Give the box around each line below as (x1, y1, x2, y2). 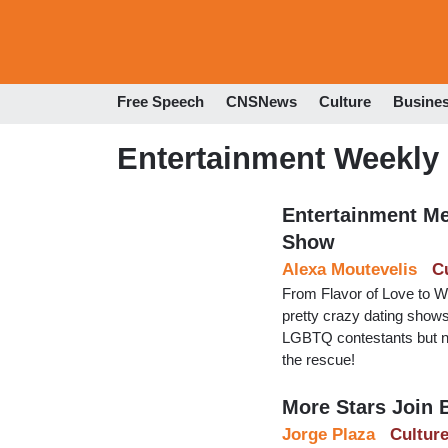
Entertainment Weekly (117, 140, 439, 176)
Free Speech (117, 93, 204, 111)
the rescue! (282, 350, 355, 368)
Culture (319, 93, 371, 111)
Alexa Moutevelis (282, 259, 417, 279)
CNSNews (226, 93, 297, 111)
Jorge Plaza (282, 424, 375, 444)
